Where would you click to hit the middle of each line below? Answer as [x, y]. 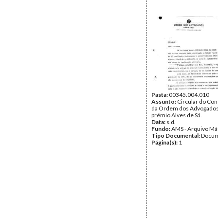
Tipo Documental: [176, 136]
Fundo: [161, 129]
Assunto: [164, 101]
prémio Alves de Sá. [177, 115]
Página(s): [165, 142]
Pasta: [160, 95]
